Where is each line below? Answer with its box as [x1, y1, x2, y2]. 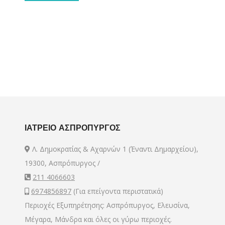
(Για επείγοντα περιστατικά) [71, 186, 163, 196]
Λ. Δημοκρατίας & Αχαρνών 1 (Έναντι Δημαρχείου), [30, 144, 198, 154]
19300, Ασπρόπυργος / [24, 158, 100, 168]
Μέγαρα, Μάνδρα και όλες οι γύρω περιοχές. [24, 214, 172, 224]
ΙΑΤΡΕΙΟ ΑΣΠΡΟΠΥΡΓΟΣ [24, 123, 121, 133]
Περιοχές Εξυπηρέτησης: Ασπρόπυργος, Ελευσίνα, [24, 200, 190, 210]
